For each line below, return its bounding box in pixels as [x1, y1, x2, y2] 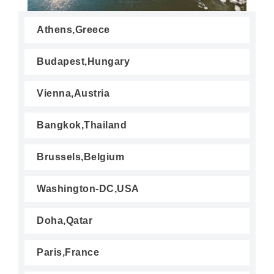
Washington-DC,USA [37, 183, 139, 194]
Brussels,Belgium [37, 152, 124, 162]
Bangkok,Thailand [37, 120, 127, 130]
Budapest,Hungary [37, 56, 130, 67]
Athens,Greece [37, 24, 110, 35]
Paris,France [37, 247, 99, 257]
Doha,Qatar [37, 215, 92, 226]
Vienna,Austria [37, 88, 109, 98]
